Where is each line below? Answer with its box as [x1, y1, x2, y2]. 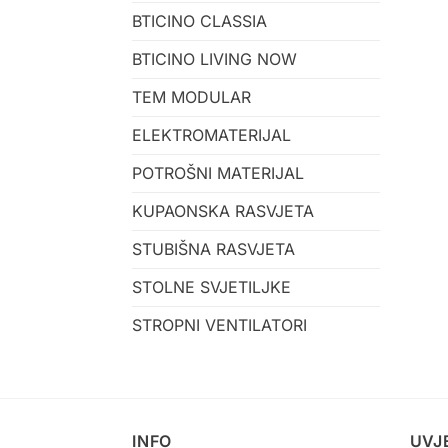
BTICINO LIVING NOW [132, 48, 297, 69]
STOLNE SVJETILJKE [132, 276, 291, 297]
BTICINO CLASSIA [132, 10, 267, 31]
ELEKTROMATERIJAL [132, 124, 291, 145]
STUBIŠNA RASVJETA [132, 238, 295, 259]
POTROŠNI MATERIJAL [132, 162, 304, 183]
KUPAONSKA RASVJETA [132, 200, 314, 221]
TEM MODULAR [132, 86, 251, 107]
